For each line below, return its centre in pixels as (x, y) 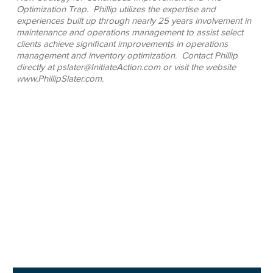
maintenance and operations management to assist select (129, 32)
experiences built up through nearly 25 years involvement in (133, 21)
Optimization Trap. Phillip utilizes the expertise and (116, 9)
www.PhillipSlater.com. (60, 79)
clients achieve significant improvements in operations (122, 44)
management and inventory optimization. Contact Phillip (127, 55)
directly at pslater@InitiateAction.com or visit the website (126, 67)
